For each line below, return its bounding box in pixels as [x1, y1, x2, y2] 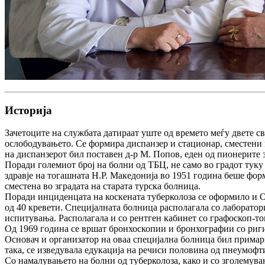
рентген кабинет [130, 213, 196, 224]
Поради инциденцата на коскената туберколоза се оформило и [5, 192, 260, 202]
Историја [5, 104, 52, 117]
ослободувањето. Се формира [5, 138, 127, 149]
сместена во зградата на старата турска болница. [5, 181, 201, 192]
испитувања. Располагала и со [5, 213, 130, 224]
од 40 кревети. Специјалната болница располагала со [5, 202, 222, 213]
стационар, [178, 138, 222, 149]
